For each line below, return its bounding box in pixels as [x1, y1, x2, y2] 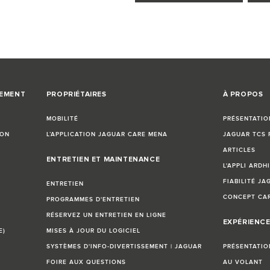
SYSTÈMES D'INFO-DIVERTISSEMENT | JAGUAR [46, 243, 202, 251]
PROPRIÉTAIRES [46, 90, 107, 99]
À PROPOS [222, 90, 263, 99]
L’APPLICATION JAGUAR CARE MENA [46, 131, 168, 139]
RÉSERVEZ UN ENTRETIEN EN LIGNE [46, 212, 166, 219]
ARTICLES [222, 146, 256, 154]
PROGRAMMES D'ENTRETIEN [46, 196, 140, 204]
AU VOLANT [222, 259, 263, 266]
